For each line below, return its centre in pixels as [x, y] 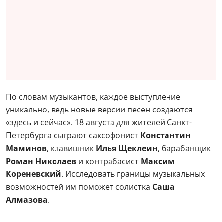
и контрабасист [109, 161]
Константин [165, 135]
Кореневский [34, 174]
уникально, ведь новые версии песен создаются [99, 110]
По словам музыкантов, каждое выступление [93, 97]
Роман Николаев [41, 161]
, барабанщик [184, 148]
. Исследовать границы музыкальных [133, 174]
